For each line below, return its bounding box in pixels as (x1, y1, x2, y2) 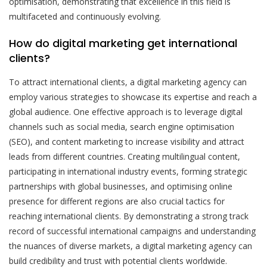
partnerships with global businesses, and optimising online (9, 180, 232, 192)
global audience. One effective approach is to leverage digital (9, 105, 243, 117)
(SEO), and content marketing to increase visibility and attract (9, 135, 244, 147)
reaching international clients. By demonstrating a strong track (9, 210, 249, 222)
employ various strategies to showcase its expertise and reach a (9, 91, 257, 103)
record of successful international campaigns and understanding (9, 225, 256, 237)
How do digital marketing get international (9, 35, 237, 51)
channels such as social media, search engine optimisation (9, 120, 234, 132)
